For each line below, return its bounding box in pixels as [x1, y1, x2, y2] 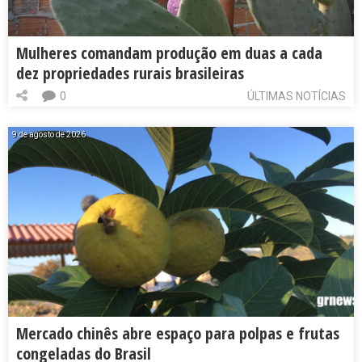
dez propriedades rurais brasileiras [16, 62, 244, 85]
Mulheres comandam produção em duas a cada [16, 42, 322, 65]
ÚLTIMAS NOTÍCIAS [247, 90, 346, 103]
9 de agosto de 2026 [12, 130, 86, 140]
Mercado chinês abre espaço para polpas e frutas [16, 322, 339, 345]
